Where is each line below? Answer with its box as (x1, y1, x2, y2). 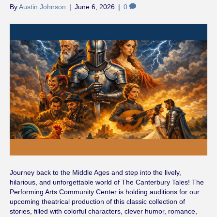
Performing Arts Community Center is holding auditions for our (10, 187, 200, 196)
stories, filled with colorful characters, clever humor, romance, (10, 207, 197, 215)
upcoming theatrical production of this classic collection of (10, 197, 185, 205)
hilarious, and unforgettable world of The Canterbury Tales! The (10, 178, 204, 186)
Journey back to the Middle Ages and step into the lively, (10, 168, 181, 176)
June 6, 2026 (75, 2, 115, 11)
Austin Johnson (19, 2, 66, 11)
